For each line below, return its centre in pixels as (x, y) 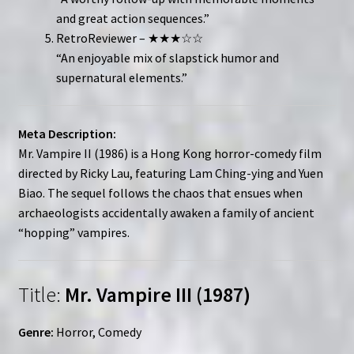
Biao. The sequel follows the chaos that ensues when (160, 192)
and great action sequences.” (132, 18)
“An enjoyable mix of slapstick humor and (167, 57)
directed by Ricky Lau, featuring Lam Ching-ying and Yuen (170, 173)
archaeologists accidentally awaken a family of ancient (166, 212)
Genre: (36, 332)
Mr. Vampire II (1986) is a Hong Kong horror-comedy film (169, 153)
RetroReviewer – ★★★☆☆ (129, 38)
